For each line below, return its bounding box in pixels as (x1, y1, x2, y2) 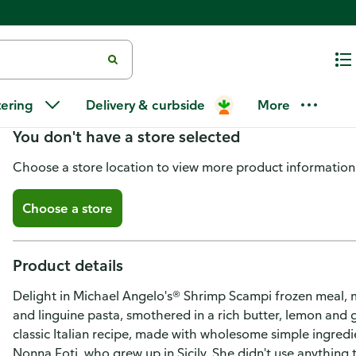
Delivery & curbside (86, 97, 205, 113)
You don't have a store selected (13, 126, 240, 146)
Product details (13, 255, 123, 275)
